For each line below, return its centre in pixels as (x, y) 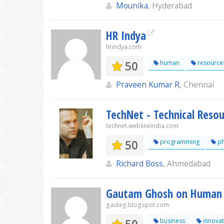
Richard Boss (139, 163)
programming (179, 142)
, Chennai (197, 84)
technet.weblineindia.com (142, 126)
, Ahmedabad (187, 163)
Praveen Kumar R (148, 84)
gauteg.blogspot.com (137, 205)
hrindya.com (124, 47)
